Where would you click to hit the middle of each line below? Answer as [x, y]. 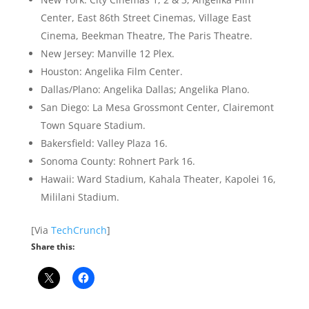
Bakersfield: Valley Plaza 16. [104, 143]
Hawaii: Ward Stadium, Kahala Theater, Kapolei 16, [158, 179]
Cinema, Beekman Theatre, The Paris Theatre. [146, 36]
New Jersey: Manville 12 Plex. [107, 53]
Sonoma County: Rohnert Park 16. [118, 161]
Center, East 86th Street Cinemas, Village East [146, 18]
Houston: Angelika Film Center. [111, 71]
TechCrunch [79, 230]
